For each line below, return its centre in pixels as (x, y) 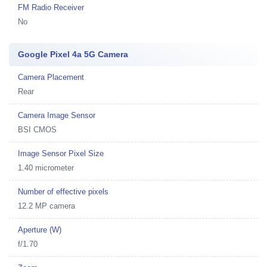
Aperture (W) (40, 230)
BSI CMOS (37, 130)
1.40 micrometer (46, 168)
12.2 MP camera (46, 206)
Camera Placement (51, 77)
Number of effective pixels (63, 192)
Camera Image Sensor (57, 115)
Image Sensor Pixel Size (61, 153)
